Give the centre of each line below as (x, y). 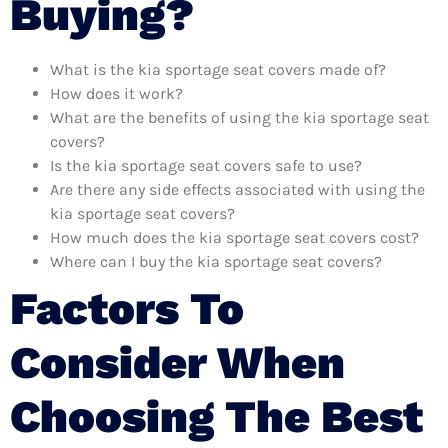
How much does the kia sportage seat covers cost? (234, 237)
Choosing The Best (216, 416)
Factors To (127, 308)
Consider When (177, 362)
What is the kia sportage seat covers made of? (218, 69)
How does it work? (116, 93)
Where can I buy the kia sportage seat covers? (216, 261)
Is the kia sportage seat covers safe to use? (206, 165)
